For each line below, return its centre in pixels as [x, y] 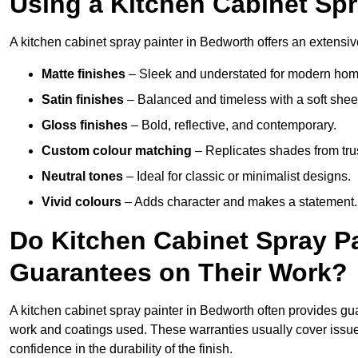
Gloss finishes [85, 125]
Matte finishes [84, 74]
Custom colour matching [117, 151]
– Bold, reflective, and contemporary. [232, 125]
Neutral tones [82, 177]
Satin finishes [83, 100]
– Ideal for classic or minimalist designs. [237, 177]
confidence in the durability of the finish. [121, 349]
